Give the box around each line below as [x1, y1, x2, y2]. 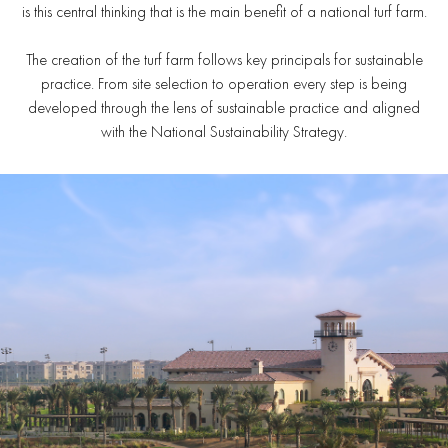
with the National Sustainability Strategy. [101, 120, 347, 142]
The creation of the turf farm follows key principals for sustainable [25, 48, 423, 70]
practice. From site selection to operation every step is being [41, 72, 407, 94]
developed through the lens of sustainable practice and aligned [28, 96, 420, 118]
